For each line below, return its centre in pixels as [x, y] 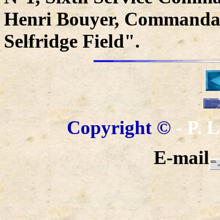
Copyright [111, 127]
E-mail [181, 157]
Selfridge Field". [72, 41]
